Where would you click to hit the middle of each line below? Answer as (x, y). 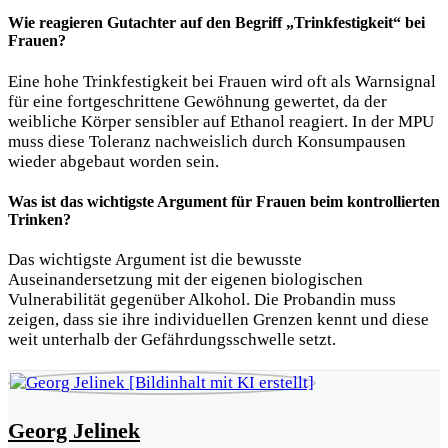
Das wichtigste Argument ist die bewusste (155, 260)
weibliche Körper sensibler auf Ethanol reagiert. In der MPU (221, 121)
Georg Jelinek (74, 430)
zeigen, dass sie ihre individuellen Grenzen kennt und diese (218, 320)
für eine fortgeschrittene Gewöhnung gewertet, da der (197, 101)
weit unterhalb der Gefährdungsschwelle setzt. (172, 340)
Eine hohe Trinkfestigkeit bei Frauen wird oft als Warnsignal (222, 81)
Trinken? (39, 219)
